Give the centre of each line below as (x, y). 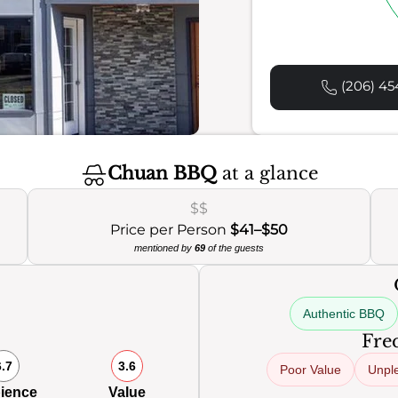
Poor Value (310, 370)
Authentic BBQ (343, 314)
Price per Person (170, 230)
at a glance (267, 174)
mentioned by (164, 248)
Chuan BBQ (162, 174)
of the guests (234, 248)
